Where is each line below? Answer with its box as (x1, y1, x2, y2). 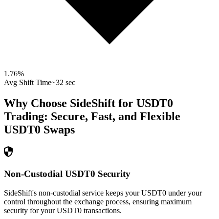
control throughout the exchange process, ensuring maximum (4, 197, 192, 206)
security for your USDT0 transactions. (4, 206, 122, 215)
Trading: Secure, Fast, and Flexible (4, 110, 180, 123)
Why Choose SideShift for (4, 97, 136, 110)
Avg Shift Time (4, 78, 51, 87)
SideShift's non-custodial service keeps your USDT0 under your (4, 188, 202, 197)
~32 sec (51, 78, 75, 87)
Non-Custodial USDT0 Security (4, 168, 131, 179)
